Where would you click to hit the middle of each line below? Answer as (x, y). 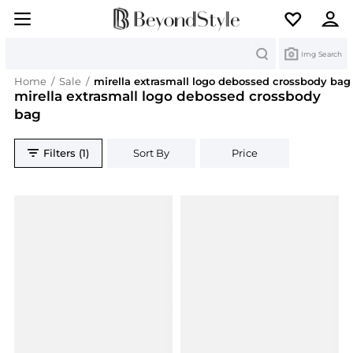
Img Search (321, 54)
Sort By (152, 153)
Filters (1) (67, 153)
